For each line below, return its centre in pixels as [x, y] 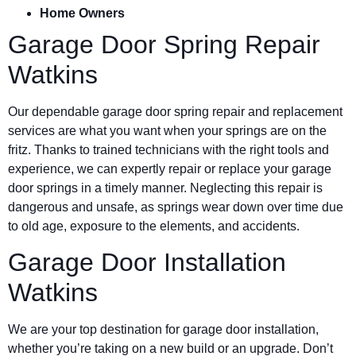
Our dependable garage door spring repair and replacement [175, 111]
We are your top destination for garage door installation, [163, 329]
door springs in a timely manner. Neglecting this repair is [165, 188]
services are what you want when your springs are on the [167, 130]
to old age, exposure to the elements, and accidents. [154, 226]
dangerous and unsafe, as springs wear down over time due [176, 207]
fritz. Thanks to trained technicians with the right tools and [168, 149]
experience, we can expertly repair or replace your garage [170, 168]
